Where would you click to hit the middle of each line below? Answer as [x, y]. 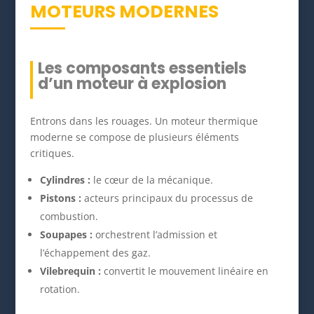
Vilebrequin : [70, 271]
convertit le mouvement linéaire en [184, 271]
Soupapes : [66, 235]
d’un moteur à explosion [132, 84]
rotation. [60, 289]
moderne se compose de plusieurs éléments [134, 137]
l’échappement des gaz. [95, 253]
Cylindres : [65, 180]
